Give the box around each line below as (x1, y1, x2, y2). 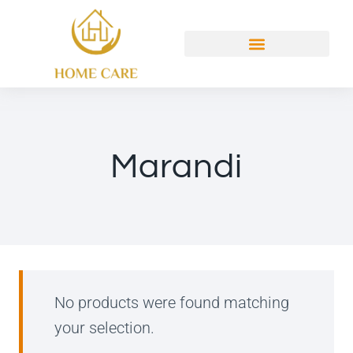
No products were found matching (54, 293, 289, 313)
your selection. (54, 318, 154, 338)
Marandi (110, 148, 243, 184)
